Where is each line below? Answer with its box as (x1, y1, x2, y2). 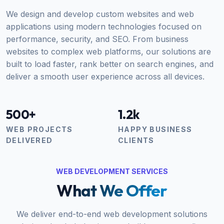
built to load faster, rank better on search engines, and (6, 59, 213, 69)
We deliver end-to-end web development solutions (16, 209, 207, 219)
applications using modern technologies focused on (6, 21, 201, 31)
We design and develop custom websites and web (6, 9, 194, 19)
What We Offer (56, 180, 167, 200)
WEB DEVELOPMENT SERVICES (56, 167, 168, 175)
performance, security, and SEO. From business (6, 34, 188, 44)
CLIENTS (118, 136, 154, 144)
